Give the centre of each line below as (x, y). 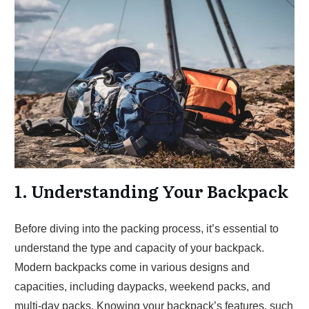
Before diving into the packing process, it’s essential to (147, 229)
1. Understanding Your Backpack (151, 191)
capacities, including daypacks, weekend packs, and (142, 287)
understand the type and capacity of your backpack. (139, 248)
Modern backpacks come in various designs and (132, 267)
